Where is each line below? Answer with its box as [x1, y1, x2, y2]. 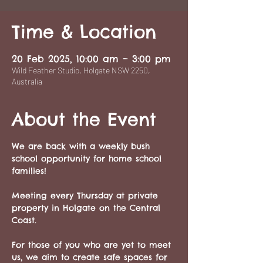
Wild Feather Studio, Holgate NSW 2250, [12, 65, 150, 75]
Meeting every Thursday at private [12, 190, 161, 201]
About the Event [12, 108, 156, 130]
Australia [12, 76, 42, 86]
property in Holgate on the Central [12, 203, 164, 213]
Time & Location [12, 21, 156, 43]
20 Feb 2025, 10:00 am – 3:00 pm [12, 53, 171, 65]
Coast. [12, 215, 40, 225]
